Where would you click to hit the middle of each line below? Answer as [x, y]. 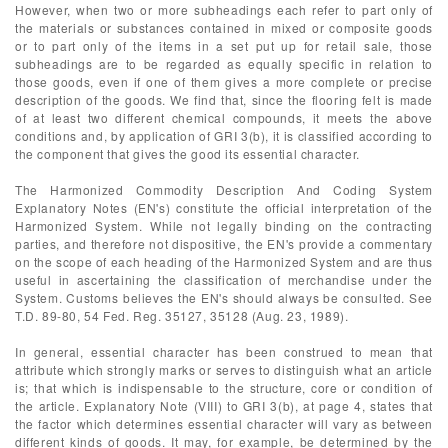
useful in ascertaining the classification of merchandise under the [224, 279]
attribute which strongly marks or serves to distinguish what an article [224, 369]
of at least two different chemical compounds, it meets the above [224, 117]
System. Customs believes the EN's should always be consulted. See [224, 297]
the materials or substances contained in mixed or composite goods [224, 27]
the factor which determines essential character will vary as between [224, 423]
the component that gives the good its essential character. [187, 153]
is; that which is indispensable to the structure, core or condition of [224, 387]
